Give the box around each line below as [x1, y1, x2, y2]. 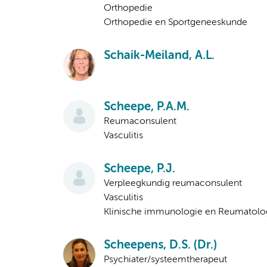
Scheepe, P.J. [104, 163, 175, 175]
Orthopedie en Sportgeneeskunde [104, 18, 247, 28]
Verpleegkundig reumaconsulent [104, 179, 242, 189]
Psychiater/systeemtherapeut [104, 255, 227, 265]
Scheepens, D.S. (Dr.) [104, 240, 217, 252]
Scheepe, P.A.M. [104, 101, 190, 113]
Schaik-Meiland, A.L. [104, 50, 215, 62]
